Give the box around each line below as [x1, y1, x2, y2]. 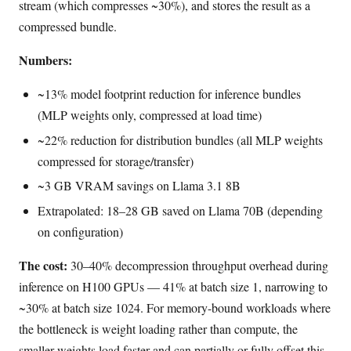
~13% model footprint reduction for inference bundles [38, 85, 301, 102]
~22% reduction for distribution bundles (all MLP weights [38, 131, 323, 148]
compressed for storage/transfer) [38, 152, 194, 169]
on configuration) [38, 223, 123, 241]
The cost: [19, 256, 67, 275]
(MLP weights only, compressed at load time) [38, 106, 262, 123]
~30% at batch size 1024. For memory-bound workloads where [19, 299, 331, 317]
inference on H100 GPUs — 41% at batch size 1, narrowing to [19, 278, 327, 295]
